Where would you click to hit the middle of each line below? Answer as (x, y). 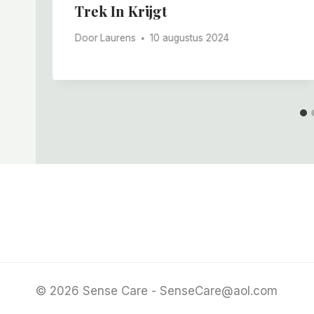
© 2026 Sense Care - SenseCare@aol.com (157, 291)
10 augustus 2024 (190, 38)
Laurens (118, 38)
